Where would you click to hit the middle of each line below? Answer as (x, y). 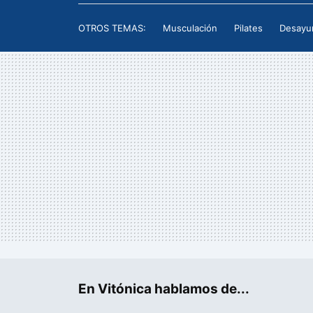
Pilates (248, 28)
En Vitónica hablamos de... (164, 289)
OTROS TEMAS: (112, 28)
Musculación (190, 28)
